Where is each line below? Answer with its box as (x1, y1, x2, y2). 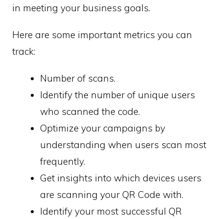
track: (12, 45, 35, 57)
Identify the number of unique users (40, 88, 195, 101)
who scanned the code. (40, 105, 140, 117)
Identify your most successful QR (40, 205, 182, 217)
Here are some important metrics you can (12, 28, 192, 41)
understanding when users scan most (40, 138, 206, 151)
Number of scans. (40, 72, 115, 84)
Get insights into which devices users (40, 172, 201, 184)
